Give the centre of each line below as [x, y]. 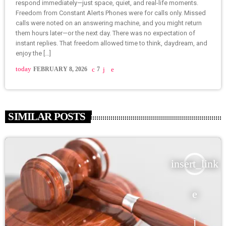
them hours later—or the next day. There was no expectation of [106, 33]
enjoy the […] [34, 53]
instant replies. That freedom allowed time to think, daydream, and [112, 43]
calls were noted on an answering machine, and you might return [109, 23]
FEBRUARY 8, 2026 [61, 69]
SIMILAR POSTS [47, 116]
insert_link [195, 164]
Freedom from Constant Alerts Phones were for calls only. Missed [111, 13]
